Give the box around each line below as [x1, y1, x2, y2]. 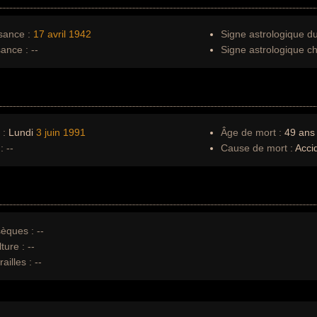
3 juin [36, 127, 60, 138]
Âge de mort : [221, 127, 282, 138]
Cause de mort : [221, 142, 293, 154]
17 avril [33, 28, 66, 40]
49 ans [282, 127, 315, 138]
